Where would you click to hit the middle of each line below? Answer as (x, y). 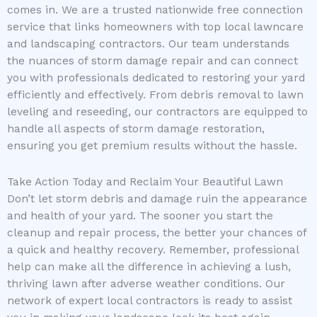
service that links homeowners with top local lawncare (155, 27)
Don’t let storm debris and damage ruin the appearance (157, 199)
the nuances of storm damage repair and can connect (152, 61)
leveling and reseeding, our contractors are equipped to (157, 112)
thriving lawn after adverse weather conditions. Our (146, 284)
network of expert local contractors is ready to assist (150, 301)
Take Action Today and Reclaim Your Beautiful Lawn (145, 182)
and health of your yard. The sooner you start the (140, 216)
